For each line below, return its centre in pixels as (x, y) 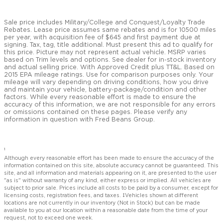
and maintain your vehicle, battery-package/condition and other (105, 90)
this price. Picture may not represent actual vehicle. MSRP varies (105, 53)
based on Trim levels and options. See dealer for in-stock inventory (110, 60)
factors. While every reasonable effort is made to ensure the (100, 97)
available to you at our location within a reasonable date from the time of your (106, 211)
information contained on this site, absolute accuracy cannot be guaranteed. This (111, 166)
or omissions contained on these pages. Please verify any (96, 112)
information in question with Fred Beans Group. (79, 120)
